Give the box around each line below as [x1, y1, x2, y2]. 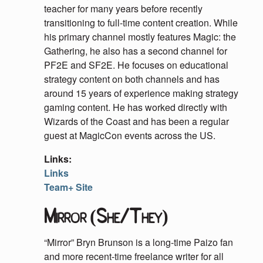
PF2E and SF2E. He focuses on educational [44, 58, 228, 72]
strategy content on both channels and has [44, 72, 220, 86]
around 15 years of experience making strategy [44, 86, 238, 100]
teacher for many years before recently [44, 2, 203, 15]
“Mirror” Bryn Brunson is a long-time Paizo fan [44, 235, 233, 249]
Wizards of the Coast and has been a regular [44, 114, 229, 128]
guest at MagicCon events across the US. [44, 129, 215, 142]
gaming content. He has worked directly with [44, 100, 227, 114]
